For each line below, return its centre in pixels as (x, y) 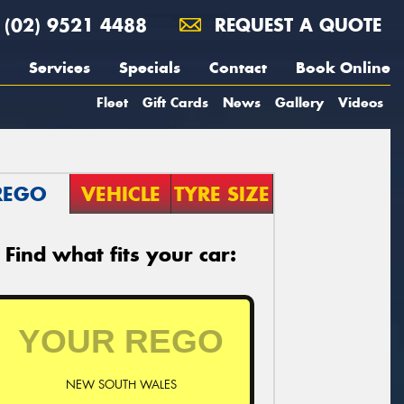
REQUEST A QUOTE (295, 25)
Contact (238, 68)
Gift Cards (175, 102)
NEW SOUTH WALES (121, 384)
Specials (150, 68)
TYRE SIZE (222, 194)
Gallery (299, 102)
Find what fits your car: (121, 254)
